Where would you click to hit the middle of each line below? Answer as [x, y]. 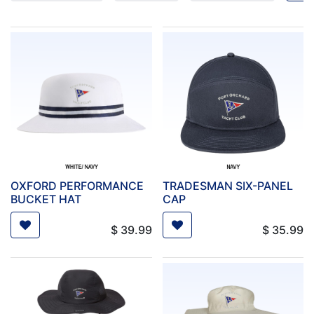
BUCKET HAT [46, 199]
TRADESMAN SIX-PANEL [227, 185]
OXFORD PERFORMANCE [77, 185]
